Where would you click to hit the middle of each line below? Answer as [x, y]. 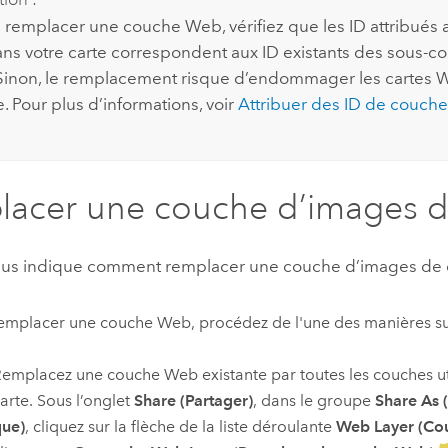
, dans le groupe [313, 401]
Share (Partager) [193, 401]
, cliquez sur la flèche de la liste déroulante [180, 427]
